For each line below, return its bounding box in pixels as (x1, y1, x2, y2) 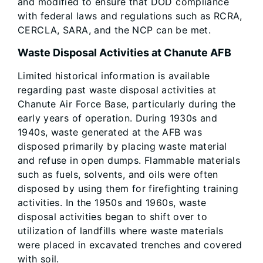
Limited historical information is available (18, 70, 210, 82)
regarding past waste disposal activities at (18, 84, 217, 96)
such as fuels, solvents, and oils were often (18, 168, 218, 180)
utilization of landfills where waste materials (18, 225, 224, 237)
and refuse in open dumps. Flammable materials (18, 154, 241, 166)
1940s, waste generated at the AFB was (18, 126, 203, 138)
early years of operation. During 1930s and (18, 112, 217, 124)
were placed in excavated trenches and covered (18, 239, 242, 251)
